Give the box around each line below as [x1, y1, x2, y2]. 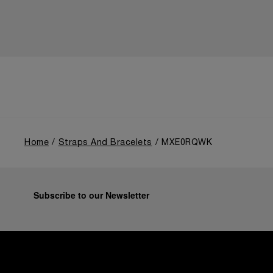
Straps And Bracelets [58, 138, 152, 147]
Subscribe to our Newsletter [34, 189, 149, 201]
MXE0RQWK [161, 138, 212, 147]
